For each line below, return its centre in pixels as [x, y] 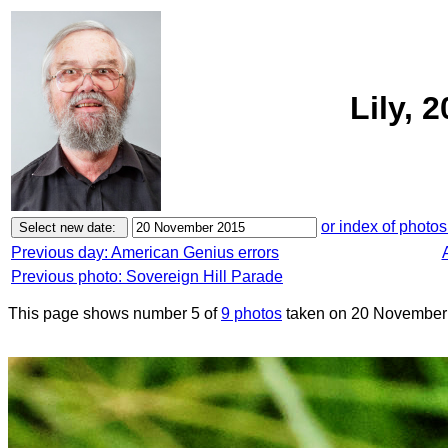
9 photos [251, 313]
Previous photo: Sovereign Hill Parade [147, 276]
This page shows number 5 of [114, 313]
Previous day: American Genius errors [145, 252]
